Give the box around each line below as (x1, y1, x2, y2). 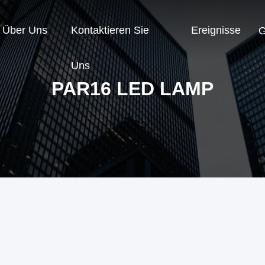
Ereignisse (191, 24, 241, 37)
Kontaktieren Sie (71, 24, 149, 37)
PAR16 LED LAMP (51, 78, 214, 99)
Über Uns (2, 24, 47, 37)
